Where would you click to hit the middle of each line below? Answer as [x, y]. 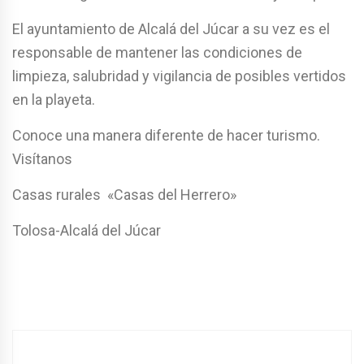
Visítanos [42, 158]
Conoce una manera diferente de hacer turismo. [166, 135]
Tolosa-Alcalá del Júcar [87, 230]
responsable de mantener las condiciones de [157, 52]
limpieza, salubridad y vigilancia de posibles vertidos [179, 76]
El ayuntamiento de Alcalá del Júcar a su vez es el [171, 28]
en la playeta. [54, 99]
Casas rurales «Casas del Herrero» [124, 194]
